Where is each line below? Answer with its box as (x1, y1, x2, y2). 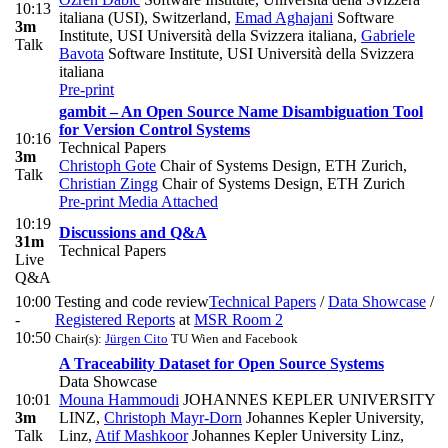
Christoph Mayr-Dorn (104, 409, 242, 427)
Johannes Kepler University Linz (188, 427, 400, 445)
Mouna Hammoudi (59, 391, 179, 409)
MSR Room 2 (194, 311, 283, 329)
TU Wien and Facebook (168, 331, 298, 347)
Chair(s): (55, 331, 105, 347)
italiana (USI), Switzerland (59, 9, 227, 27)
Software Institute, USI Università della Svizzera (104, 45, 414, 63)
